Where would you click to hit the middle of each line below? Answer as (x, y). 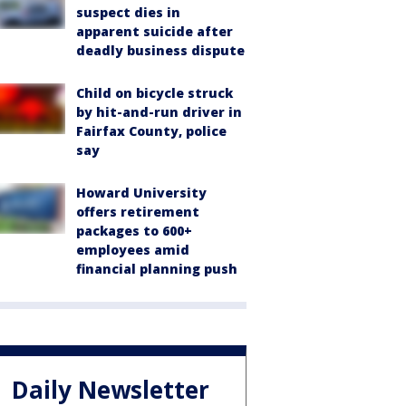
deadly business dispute (160, 50)
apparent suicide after (155, 31)
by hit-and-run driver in (159, 111)
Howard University (141, 192)
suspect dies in (128, 12)
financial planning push (157, 268)
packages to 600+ (134, 230)
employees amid (133, 249)
